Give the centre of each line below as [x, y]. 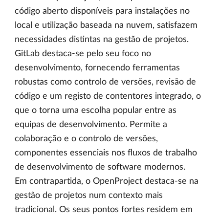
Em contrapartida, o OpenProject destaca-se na [107, 181]
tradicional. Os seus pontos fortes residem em [104, 210]
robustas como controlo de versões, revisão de [105, 82]
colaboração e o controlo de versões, [86, 139]
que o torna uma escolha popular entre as [96, 110]
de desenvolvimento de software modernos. [100, 167]
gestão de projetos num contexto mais [89, 196]
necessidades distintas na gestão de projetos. [102, 40]
